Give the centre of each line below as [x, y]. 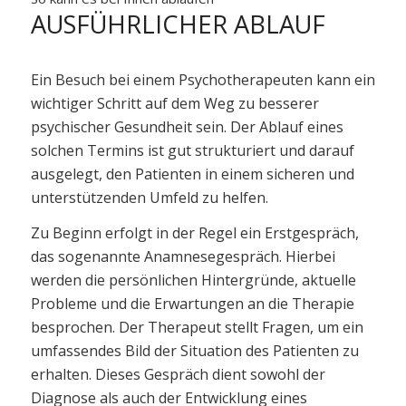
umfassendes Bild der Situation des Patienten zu [194, 351]
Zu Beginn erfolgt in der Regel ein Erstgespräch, [194, 233]
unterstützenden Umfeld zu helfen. [149, 197]
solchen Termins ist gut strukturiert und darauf [192, 150]
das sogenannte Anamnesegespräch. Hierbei [183, 257]
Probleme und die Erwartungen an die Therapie [192, 304]
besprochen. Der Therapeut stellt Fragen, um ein [197, 328]
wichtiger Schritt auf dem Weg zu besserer [174, 103]
